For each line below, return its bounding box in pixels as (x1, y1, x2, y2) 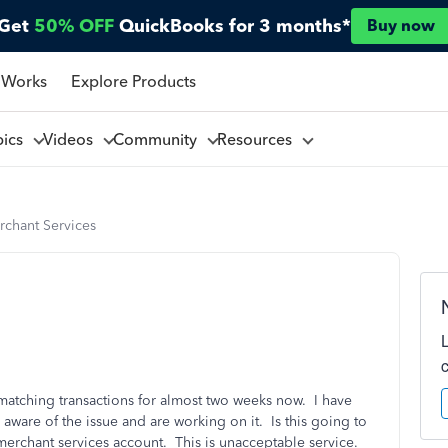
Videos (42, 129, 101, 149)
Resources (216, 129, 300, 149)
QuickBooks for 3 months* (119, 15, 351, 37)
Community (112, 129, 205, 149)
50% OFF (34, 15, 114, 37)
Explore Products (70, 71, 196, 91)
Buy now (367, 16, 435, 35)
